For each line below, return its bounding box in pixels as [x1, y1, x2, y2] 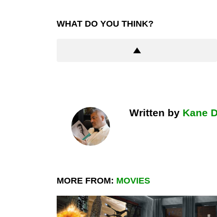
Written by [129, 107, 183, 119]
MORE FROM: [57, 176, 116, 186]
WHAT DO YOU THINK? [57, 19, 154, 29]
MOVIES [116, 176, 150, 186]
